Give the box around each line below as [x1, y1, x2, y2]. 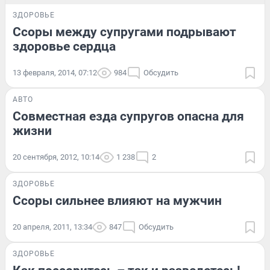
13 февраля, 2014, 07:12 [13, 67, 97, 77]
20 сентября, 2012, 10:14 [13, 152, 99, 162]
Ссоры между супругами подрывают [13, 24, 236, 39]
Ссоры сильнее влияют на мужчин [13, 193, 222, 208]
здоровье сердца [13, 39, 116, 54]
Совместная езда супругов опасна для [13, 108, 244, 124]
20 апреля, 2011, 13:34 [13, 222, 92, 231]
